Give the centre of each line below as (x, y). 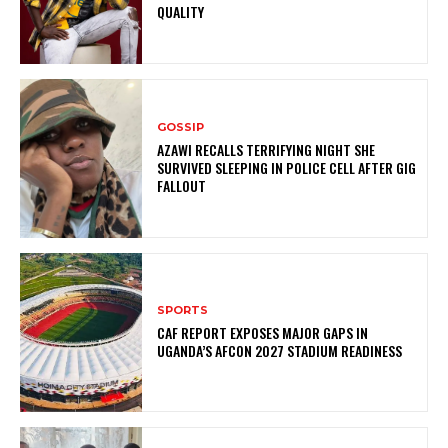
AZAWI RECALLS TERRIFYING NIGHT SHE (266, 149)
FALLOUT (182, 185)
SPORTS (183, 310)
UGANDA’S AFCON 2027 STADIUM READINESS (280, 351)
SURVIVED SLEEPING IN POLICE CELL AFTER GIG (287, 167)
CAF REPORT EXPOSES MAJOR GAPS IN (263, 333)
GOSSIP (181, 126)
